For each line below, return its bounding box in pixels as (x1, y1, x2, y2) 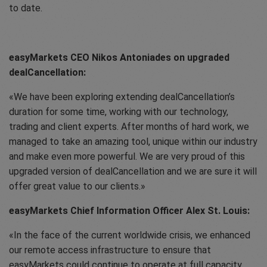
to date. (9, 2, 42, 14)
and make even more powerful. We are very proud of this (9, 151, 245, 163)
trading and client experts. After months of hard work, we (9, 121, 249, 133)
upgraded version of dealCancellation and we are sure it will (9, 166, 257, 178)
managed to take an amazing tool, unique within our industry (9, 136, 257, 148)
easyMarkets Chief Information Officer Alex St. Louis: (9, 205, 250, 217)
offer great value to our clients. (9, 181, 141, 193)
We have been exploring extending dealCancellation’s (14, 91, 235, 103)
